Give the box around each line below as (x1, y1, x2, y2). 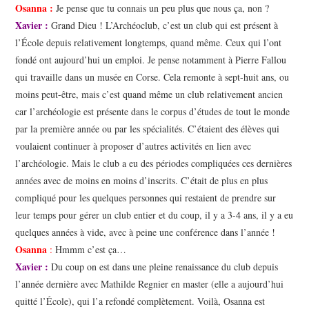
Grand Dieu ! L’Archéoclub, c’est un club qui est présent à (51, 19, 279, 32)
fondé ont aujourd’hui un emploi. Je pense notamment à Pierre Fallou (15, 53, 287, 67)
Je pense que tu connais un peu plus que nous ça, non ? (53, 1, 270, 15)
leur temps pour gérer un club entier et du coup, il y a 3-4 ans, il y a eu (15, 208, 294, 222)
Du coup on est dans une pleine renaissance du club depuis (51, 260, 279, 274)
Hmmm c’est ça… (52, 243, 127, 257)
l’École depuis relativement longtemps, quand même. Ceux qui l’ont (15, 36, 282, 50)
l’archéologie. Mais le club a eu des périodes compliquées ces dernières (15, 157, 292, 170)
